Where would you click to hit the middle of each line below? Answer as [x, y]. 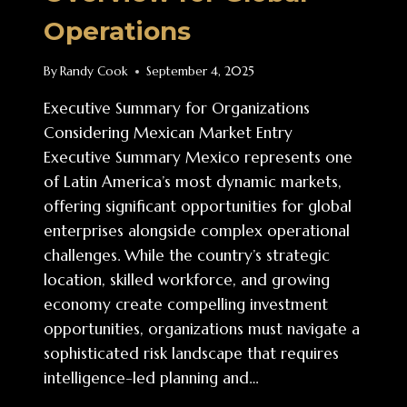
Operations [117, 30]
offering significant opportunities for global [198, 207]
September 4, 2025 [201, 72]
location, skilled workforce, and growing [187, 280]
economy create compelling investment [186, 305]
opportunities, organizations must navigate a [202, 329]
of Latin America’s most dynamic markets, [193, 182]
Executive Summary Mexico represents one [198, 158]
